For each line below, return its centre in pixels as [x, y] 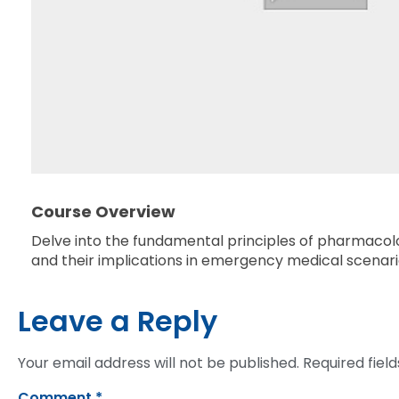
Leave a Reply [118, 321]
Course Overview [103, 212]
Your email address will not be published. [159, 362]
